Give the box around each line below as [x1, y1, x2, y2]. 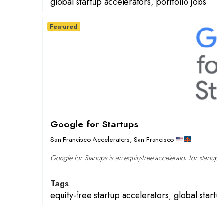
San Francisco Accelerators [50, 135, 130, 145]
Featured [50, 22, 78, 31]
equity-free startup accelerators [50, 189, 169, 202]
